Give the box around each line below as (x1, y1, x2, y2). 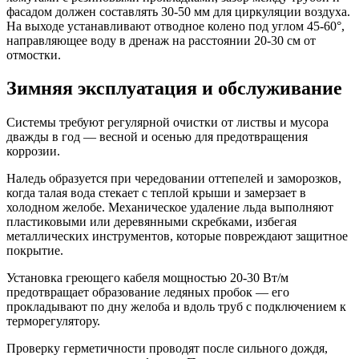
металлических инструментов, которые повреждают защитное (6, 229, 348, 244)
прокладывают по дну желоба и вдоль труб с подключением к (6, 300, 346, 314)
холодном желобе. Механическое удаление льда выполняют (6, 200, 333, 215)
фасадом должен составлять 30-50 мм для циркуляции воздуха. (6, 4, 350, 18)
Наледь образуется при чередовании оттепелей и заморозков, (6, 171, 341, 186)
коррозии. (6, 144, 60, 159)
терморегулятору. (6, 314, 100, 329)
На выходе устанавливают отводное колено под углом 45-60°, (6, 18, 345, 33)
